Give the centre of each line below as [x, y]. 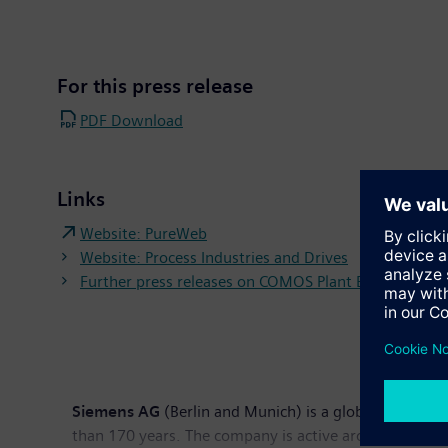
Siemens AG [116, 411]
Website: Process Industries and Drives [214, 257]
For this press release [155, 86]
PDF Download [131, 120]
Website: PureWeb [143, 233]
